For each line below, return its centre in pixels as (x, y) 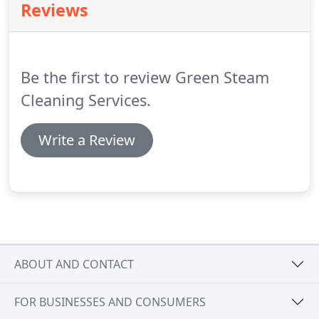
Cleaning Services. (86, 100)
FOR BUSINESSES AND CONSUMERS (110, 302)
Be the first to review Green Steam (145, 77)
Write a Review (87, 140)
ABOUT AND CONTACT (74, 264)
